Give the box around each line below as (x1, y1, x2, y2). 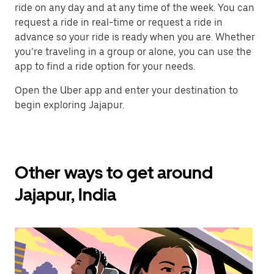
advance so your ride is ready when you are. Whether (15, 31, 255, 43)
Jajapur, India (15, 184, 116, 205)
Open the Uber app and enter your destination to (15, 84, 238, 96)
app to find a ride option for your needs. (15, 61, 195, 72)
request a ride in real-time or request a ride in (15, 17, 223, 28)
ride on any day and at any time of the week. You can (15, 2, 254, 13)
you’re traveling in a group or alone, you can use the (15, 46, 251, 57)
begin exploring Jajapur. (15, 99, 124, 111)
